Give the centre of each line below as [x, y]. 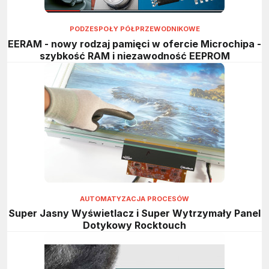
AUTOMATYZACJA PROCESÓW [134, 198]
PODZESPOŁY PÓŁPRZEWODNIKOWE [134, 29]
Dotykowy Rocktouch [134, 225]
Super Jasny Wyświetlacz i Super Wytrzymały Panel [134, 213]
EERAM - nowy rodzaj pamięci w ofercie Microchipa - [134, 44]
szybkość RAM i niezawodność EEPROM [134, 56]
